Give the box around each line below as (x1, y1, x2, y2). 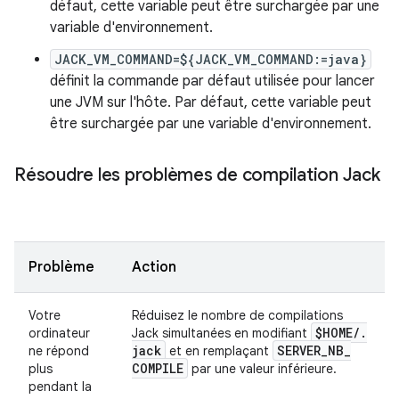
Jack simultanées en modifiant (132, 325, 311, 342)
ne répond (28, 343, 89, 360)
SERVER (277, 342, 321, 360)
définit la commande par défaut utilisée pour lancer (50, 72, 375, 91)
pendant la (28, 379, 92, 395)
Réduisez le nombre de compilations (132, 307, 343, 324)
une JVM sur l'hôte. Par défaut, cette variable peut (50, 94, 371, 112)
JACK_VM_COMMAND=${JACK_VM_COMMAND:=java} (54, 51, 367, 69)
